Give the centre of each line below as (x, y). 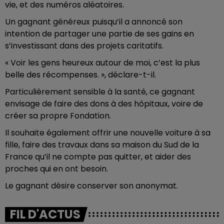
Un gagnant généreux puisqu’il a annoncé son (94, 22)
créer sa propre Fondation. (58, 116)
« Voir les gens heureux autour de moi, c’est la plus (102, 63)
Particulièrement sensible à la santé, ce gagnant (100, 92)
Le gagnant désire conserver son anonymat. (91, 186)
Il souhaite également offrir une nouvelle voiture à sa (108, 133)
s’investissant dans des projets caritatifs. (84, 46)
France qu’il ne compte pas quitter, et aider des (98, 157)
